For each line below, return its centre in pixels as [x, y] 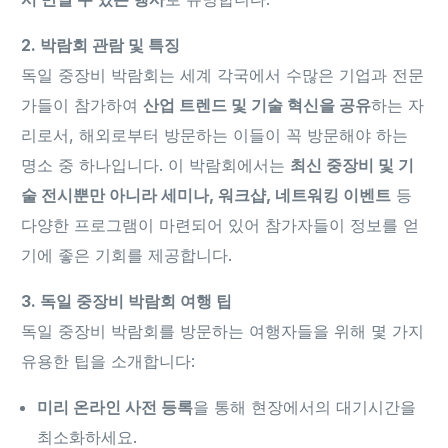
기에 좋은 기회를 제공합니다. [127, 255]
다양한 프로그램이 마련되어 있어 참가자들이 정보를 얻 [220, 225]
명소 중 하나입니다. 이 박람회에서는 [156, 165]
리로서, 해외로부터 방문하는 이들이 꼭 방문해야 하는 [215, 135]
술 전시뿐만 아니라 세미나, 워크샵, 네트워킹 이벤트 [206, 195]
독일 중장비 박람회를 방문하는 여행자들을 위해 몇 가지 [223, 331]
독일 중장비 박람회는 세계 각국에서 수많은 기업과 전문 [223, 75]
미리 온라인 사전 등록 [115, 407]
